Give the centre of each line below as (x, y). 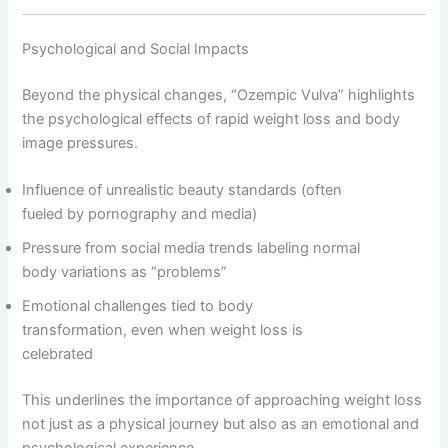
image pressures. (80, 142)
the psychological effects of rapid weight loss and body (211, 118)
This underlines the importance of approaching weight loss (222, 400)
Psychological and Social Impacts (136, 48)
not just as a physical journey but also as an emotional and (221, 424)
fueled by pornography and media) (140, 214)
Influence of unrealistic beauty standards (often (182, 190)
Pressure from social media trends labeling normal (191, 248)
